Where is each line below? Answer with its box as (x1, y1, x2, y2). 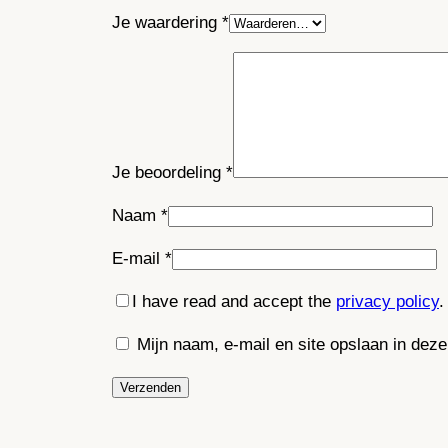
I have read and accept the (132, 291, 336, 311)
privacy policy (336, 291, 439, 311)
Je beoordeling (112, 163, 226, 183)
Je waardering (112, 12, 222, 32)
